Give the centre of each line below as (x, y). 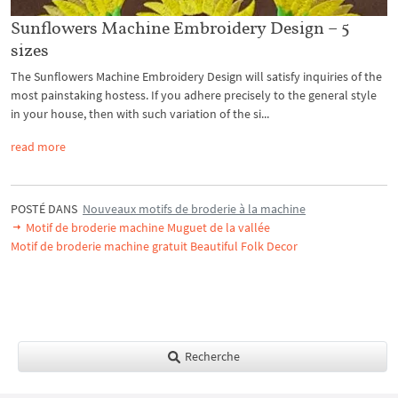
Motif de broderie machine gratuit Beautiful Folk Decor (154, 247)
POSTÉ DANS (47, 209)
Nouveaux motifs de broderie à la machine (194, 209)
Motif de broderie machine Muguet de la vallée (147, 228)
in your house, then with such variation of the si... (140, 114)
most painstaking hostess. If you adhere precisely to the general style (194, 96)
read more (38, 147)
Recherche (211, 357)
